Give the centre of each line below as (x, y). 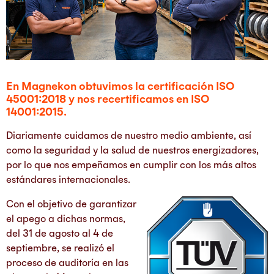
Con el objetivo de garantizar (71, 204)
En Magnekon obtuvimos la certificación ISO (120, 86)
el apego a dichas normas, (66, 219)
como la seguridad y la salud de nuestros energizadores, (132, 150)
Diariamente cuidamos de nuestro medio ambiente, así (129, 135)
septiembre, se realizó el (60, 248)
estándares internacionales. (68, 180)
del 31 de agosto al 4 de (60, 233)
